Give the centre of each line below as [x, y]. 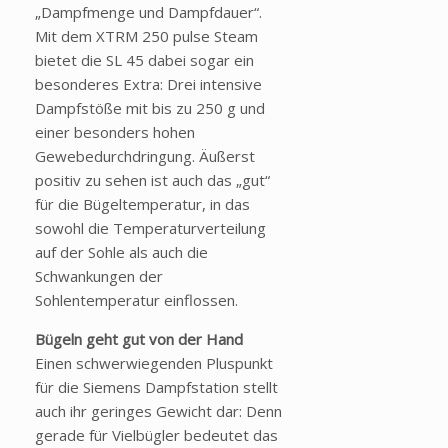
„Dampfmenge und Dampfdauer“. [148, 12]
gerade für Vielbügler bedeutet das [156, 435]
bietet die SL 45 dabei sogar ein [144, 60]
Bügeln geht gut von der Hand [139, 339]
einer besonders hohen [115, 132]
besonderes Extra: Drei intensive [148, 84]
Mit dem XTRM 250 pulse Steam [146, 36]
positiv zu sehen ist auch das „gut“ [152, 180]
